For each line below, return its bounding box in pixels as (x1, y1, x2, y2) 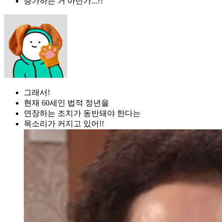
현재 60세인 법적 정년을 (24, 98, 109, 107)
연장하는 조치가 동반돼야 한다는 (24, 109, 141, 117)
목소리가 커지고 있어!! (24, 119, 104, 128)
